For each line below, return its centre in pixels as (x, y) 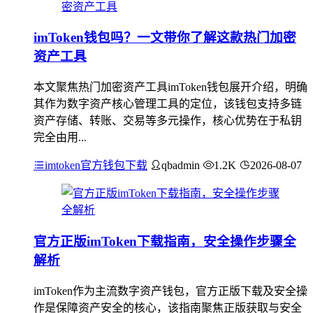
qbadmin (181, 166)
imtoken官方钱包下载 (96, 166)
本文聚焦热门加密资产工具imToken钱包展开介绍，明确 (170, 87)
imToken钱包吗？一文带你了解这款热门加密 (165, 38)
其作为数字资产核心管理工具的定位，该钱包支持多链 (168, 104)
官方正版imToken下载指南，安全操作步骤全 (165, 241)
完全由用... (60, 138)
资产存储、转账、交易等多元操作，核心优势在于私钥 (168, 121)
